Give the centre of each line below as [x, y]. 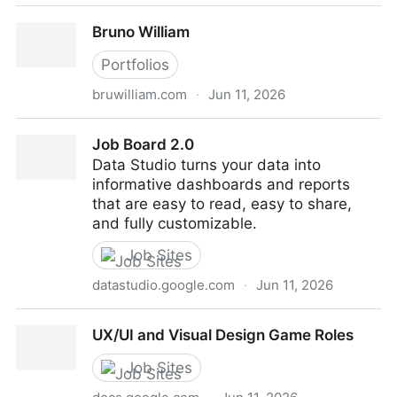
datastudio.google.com [163, 285]
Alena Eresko [62, 16]
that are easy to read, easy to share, [222, 204]
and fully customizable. [175, 223]
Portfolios [135, 65]
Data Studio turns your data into [206, 165]
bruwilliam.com [140, 94]
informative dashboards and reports [221, 184]
